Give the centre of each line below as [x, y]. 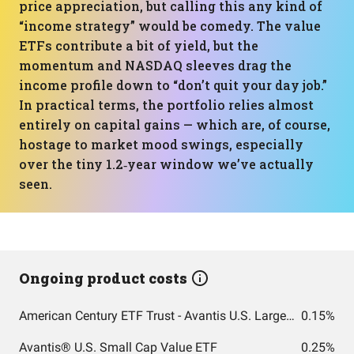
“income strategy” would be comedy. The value [170, 26]
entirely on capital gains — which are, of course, [175, 124]
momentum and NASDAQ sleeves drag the [155, 65]
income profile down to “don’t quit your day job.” [173, 85]
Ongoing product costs [105, 278]
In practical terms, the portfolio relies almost [166, 105]
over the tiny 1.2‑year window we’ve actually [166, 164]
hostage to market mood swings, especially [161, 144]
